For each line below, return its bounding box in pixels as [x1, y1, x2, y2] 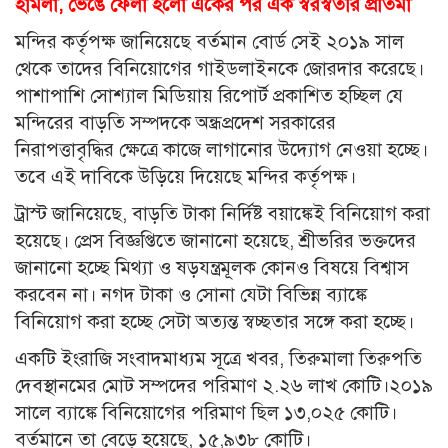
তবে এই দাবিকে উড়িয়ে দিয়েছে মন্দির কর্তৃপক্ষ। [15, 165, 356, 189]
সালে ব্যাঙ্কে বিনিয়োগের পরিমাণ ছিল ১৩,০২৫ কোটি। [15, 401, 397, 425]
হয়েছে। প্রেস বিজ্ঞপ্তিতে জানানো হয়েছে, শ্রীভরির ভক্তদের [15, 229, 416, 253]
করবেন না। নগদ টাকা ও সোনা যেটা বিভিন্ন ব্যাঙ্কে [15, 283, 367, 307]
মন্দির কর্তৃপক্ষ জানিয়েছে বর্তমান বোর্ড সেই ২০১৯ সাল [15, 30, 404, 54]
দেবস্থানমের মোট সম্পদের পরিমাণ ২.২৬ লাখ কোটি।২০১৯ [15, 374, 433, 398]
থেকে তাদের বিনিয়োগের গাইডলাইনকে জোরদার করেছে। [15, 57, 424, 81]
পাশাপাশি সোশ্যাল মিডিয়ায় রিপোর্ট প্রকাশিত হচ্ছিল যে [15, 84, 403, 108]
